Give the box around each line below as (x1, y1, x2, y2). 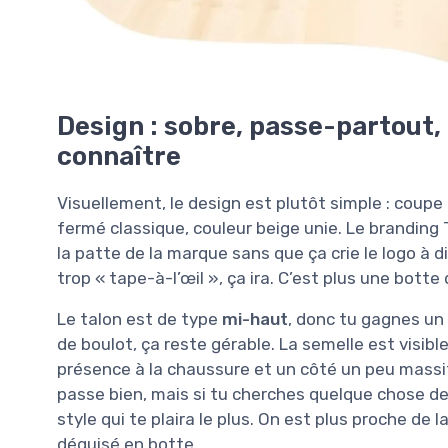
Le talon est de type (57, 308, 222, 329)
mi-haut (222, 308, 288, 329)
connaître (57, 140, 181, 171)
